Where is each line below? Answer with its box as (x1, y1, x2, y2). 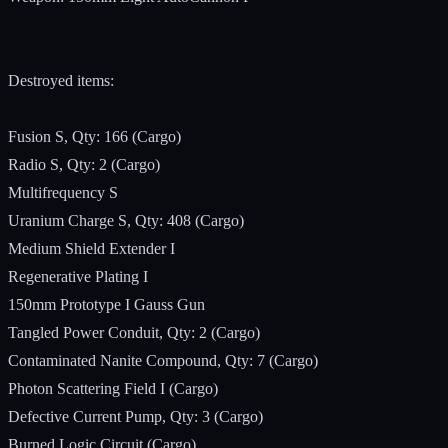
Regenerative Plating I (8, 267, 148, 285)
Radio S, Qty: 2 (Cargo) (8, 155, 160, 173)
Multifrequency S (8, 183, 118, 201)
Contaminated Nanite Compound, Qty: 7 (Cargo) (8, 351, 318, 369)
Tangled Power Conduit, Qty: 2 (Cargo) (8, 323, 260, 341)
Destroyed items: (8, 71, 114, 89)
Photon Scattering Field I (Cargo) (8, 379, 218, 397)
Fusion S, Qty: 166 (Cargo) (8, 127, 181, 145)
